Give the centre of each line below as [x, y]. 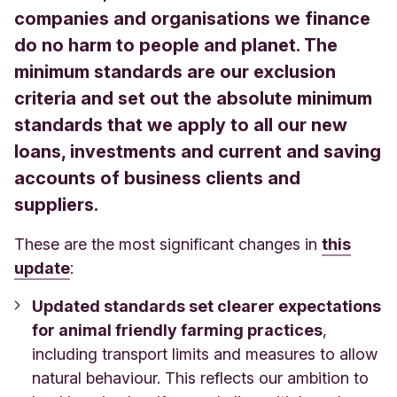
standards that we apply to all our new [181, 125]
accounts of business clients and [157, 178]
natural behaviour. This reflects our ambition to [200, 378]
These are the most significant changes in [168, 244]
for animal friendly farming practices [177, 330]
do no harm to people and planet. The [176, 45]
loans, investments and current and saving [198, 151]
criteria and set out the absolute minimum [193, 98]
